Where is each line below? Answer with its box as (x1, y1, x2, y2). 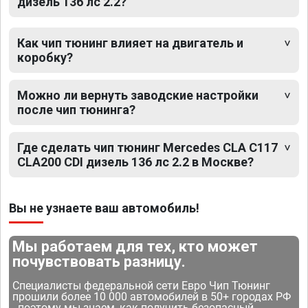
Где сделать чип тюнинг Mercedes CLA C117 (17, 140, 278, 155)
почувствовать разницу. (12, 252, 186, 270)
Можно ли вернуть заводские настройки (17, 87, 258, 102)
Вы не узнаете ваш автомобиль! (9, 200, 199, 215)
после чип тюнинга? (17, 102, 135, 117)
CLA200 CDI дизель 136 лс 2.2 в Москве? (17, 154, 254, 169)
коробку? (17, 49, 73, 65)
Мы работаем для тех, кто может (12, 237, 258, 255)
